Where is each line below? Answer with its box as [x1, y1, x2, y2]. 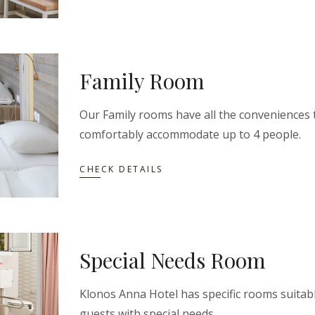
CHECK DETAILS [79, 163, 163, 176]
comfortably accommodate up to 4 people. [79, 127, 301, 142]
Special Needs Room [79, 246, 266, 274]
